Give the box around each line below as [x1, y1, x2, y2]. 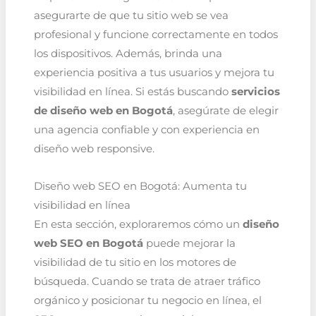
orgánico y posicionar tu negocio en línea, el [33, 293, 262, 307]
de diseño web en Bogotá [33, 104, 173, 118]
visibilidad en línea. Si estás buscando [33, 85, 231, 99]
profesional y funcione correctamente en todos [33, 28, 278, 42]
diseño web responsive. [33, 142, 154, 156]
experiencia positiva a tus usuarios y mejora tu [33, 66, 274, 80]
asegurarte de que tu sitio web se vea [33, 9, 229, 23]
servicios [231, 85, 280, 99]
